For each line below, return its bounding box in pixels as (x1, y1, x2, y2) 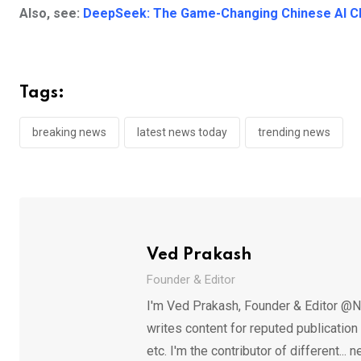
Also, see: (19, 6, 83, 22)
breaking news (32, 126, 106, 139)
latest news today (137, 126, 227, 139)
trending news (258, 126, 330, 139)
